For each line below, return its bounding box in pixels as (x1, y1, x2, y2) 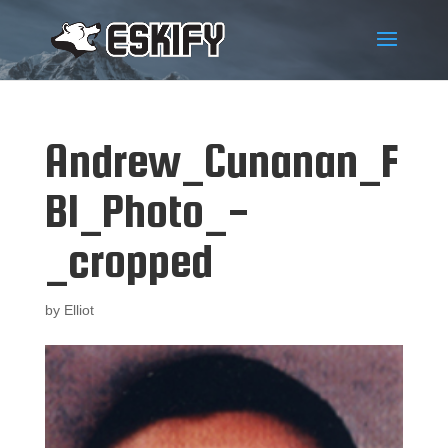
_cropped (44, 234, 213, 287)
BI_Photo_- (44, 184, 250, 237)
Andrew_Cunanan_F (44, 134, 399, 187)
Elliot (63, 302, 94, 318)
